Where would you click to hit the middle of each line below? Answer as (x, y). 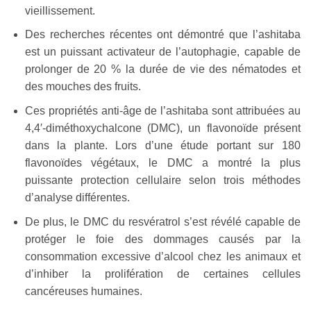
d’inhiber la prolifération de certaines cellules (162, 274)
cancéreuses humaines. (83, 291)
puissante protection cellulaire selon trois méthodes (162, 180)
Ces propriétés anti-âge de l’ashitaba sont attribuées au (162, 110)
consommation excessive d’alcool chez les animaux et (162, 256)
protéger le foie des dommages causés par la (162, 239)
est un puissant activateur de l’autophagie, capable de (162, 52)
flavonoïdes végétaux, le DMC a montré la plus (162, 162)
